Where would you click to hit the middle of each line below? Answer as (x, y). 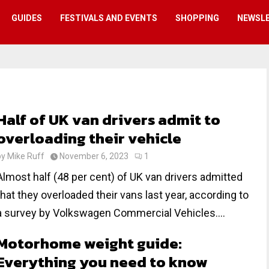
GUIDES (27, 18)
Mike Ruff (26, 156)
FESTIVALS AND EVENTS (109, 18)
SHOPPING (197, 18)
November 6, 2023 (94, 156)
